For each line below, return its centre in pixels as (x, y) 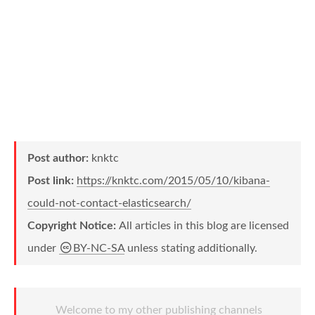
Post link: (52, 181)
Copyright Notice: (73, 226)
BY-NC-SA (99, 248)
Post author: (59, 158)
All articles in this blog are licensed (204, 226)
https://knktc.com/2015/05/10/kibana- (173, 181)
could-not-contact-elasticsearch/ (109, 203)
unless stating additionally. (191, 248)
